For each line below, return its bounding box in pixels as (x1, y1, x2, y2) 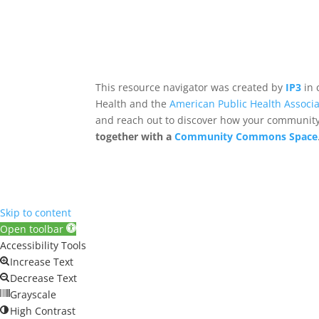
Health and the (95, 97, 170, 111)
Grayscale (10, 288, 56, 302)
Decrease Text (10, 271, 77, 286)
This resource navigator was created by (95, 80, 286, 95)
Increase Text (10, 255, 73, 269)
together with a (95, 130, 175, 144)
